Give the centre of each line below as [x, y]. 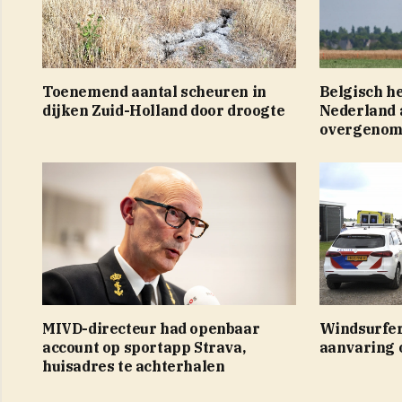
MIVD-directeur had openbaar [151, 328]
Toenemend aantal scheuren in [154, 91]
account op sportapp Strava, [144, 347]
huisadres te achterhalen [134, 366]
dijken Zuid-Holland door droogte [164, 110]
